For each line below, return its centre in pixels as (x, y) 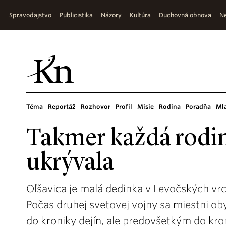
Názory (111, 15)
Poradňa (198, 107)
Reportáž (62, 107)
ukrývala (70, 163)
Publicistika (76, 15)
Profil (124, 107)
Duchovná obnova (185, 15)
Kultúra (140, 15)
